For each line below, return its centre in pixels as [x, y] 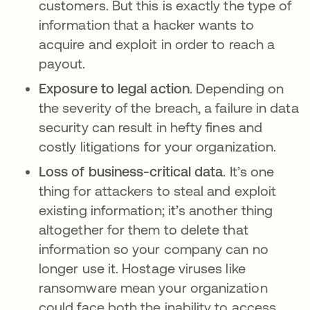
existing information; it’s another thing [156, 210]
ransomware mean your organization [153, 288]
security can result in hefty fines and [151, 127]
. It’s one [249, 171]
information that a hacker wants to [146, 25]
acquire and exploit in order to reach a [157, 44]
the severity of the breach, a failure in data [169, 108]
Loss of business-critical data [131, 171]
